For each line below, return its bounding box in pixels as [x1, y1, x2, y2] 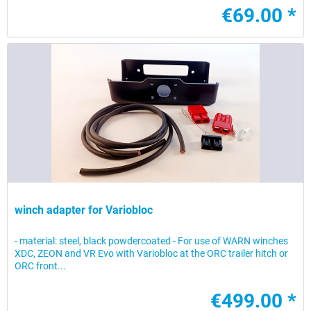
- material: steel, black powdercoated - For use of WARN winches [15, 235, 289, 247]
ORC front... [15, 260, 67, 272]
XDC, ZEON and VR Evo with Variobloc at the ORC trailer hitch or [15, 248, 289, 260]
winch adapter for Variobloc [15, 203, 153, 217]
